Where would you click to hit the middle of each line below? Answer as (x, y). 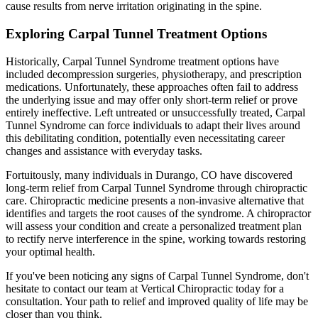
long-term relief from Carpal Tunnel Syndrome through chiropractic (157, 187)
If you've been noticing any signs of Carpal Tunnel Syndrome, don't (157, 275)
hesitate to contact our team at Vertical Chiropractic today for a (145, 288)
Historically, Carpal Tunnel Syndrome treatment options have (142, 61)
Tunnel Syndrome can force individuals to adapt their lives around (153, 125)
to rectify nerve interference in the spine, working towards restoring (156, 238)
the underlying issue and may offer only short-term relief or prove (152, 99)
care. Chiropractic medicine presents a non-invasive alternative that (155, 200)
